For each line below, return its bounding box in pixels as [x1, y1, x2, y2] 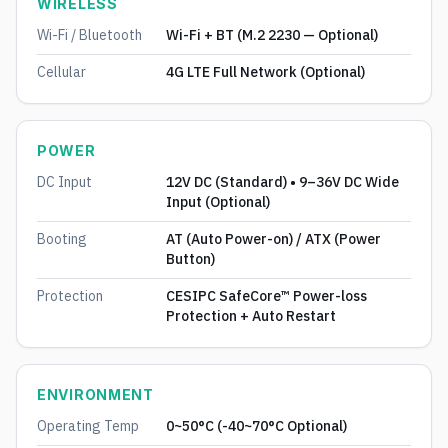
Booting [37, 227, 87, 251]
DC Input [37, 170, 92, 194]
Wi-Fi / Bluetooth [37, 23, 142, 47]
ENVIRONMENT [37, 385, 154, 403]
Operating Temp [37, 414, 139, 438]
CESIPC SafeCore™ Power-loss [165, 284, 367, 308]
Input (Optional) [165, 190, 270, 214]
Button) [165, 247, 215, 271]
